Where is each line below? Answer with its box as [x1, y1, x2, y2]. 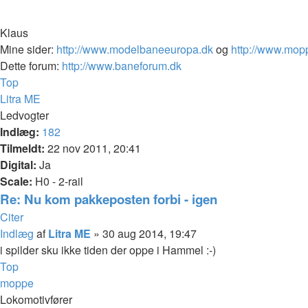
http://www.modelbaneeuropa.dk [56, 41, 213, 57]
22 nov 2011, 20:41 [45, 140, 141, 156]
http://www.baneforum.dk [62, 57, 181, 74]
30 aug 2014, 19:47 [102, 225, 197, 241]
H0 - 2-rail [32, 173, 83, 189]
